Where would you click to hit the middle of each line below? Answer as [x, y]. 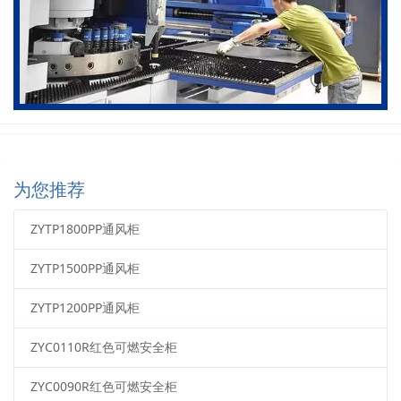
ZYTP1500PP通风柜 [85, 269]
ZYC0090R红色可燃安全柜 [103, 387]
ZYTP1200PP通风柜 [85, 308]
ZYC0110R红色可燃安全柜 [103, 347]
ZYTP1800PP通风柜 [85, 229]
